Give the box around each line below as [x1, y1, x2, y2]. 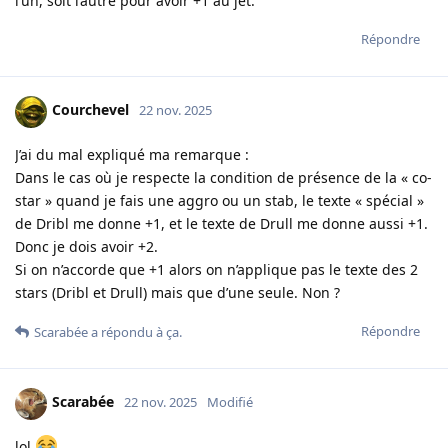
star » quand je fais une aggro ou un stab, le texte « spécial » [15, 190, 424, 210]
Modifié [207, 393, 253, 412]
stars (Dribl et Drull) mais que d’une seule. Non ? [15, 282, 340, 302]
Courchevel [52, 100, 129, 120]
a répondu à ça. [88, 322, 182, 341]
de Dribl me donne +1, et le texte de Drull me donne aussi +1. [15, 213, 428, 233]
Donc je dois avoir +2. [15, 236, 158, 256]
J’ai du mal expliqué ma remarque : [15, 144, 249, 164]
